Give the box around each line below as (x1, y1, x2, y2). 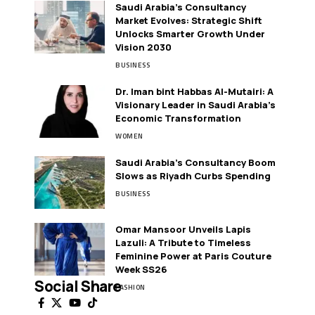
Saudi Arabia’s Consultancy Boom (115, 155, 276, 169)
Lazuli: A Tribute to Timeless (115, 236, 251, 249)
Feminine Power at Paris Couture (115, 249, 271, 262)
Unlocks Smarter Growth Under (115, 27, 265, 40)
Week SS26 (115, 262, 167, 276)
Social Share (34, 276, 122, 296)
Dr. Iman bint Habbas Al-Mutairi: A (115, 84, 274, 98)
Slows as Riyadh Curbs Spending (115, 169, 271, 182)
